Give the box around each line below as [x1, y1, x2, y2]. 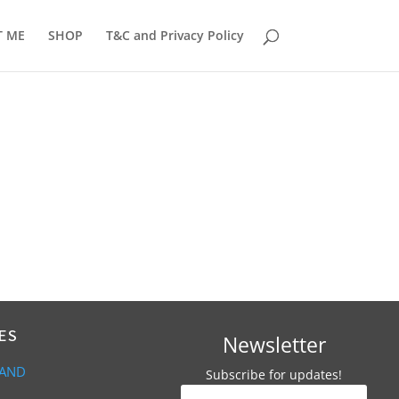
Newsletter [222, 330, 326, 360]
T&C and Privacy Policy [105, 27, 244, 44]
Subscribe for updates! [206, 366, 343, 384]
